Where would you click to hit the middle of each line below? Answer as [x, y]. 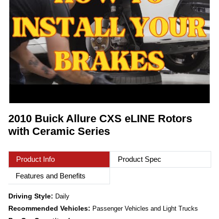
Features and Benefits [51, 176]
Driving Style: [32, 196]
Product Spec [139, 159]
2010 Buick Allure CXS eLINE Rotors [100, 119]
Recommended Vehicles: [50, 208]
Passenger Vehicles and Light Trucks [145, 209]
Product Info [35, 159]
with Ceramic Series [59, 131]
